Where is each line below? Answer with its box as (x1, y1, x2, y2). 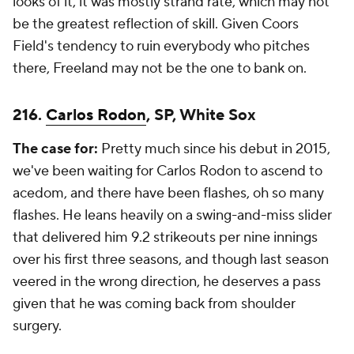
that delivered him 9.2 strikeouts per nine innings (13, 228, 318, 247)
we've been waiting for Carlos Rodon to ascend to (13, 162, 322, 180)
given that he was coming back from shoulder (13, 295, 296, 313)
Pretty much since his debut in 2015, (101, 140, 330, 158)
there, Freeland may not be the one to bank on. (13, 59, 307, 77)
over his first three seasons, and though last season (13, 250, 329, 269)
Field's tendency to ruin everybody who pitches (13, 37, 310, 55)
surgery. (13, 317, 62, 335)
